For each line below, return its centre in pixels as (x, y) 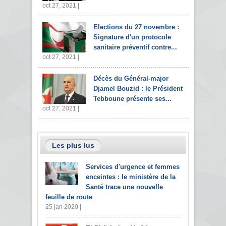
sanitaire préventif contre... (135, 47)
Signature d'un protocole (132, 37)
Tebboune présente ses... (132, 99)
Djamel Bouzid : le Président (138, 89)
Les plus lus (73, 146)
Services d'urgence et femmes (133, 167)
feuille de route (69, 197)
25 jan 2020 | (63, 207)
